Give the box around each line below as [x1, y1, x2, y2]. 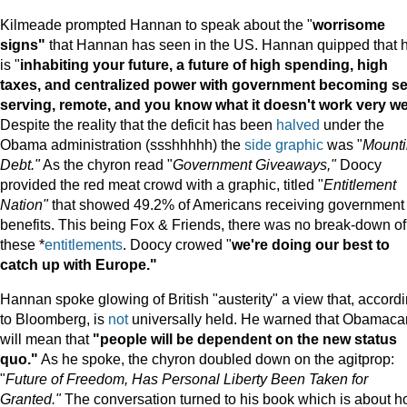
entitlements [45, 236, 123, 253]
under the [320, 116, 384, 134]
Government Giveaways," [173, 156, 336, 174]
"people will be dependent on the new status [93, 330, 397, 347]
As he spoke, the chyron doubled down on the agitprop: [38, 350, 394, 367]
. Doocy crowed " [123, 236, 232, 253]
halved [276, 116, 320, 134]
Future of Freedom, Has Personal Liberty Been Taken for [5, 370, 368, 387]
